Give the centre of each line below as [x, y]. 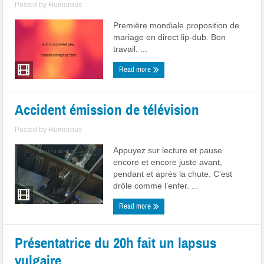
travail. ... [131, 49]
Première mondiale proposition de [176, 25]
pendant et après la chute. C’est [173, 174]
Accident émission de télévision [107, 110]
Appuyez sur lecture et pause [168, 150]
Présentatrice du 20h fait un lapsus [116, 243]
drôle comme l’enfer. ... [156, 186]
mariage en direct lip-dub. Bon [170, 37]
